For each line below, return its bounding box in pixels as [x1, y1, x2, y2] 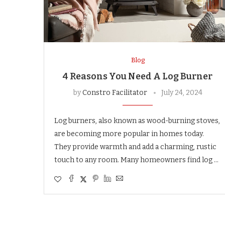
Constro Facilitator [82, 88, 147, 97]
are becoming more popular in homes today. [54, 129, 204, 138]
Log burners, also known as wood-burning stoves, [54, 116, 220, 125]
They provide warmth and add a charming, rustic [54, 142, 216, 151]
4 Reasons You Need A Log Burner [63, 70, 213, 82]
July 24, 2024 [161, 88, 202, 97]
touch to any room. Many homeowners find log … [54, 155, 218, 164]
